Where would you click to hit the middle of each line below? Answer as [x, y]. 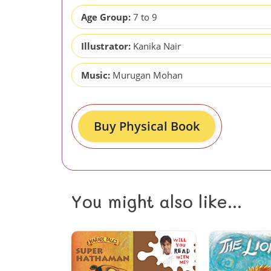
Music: [96, 75]
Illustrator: [106, 46]
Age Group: [106, 17]
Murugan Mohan [148, 75]
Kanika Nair [157, 46]
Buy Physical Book [147, 126]
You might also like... [156, 201]
